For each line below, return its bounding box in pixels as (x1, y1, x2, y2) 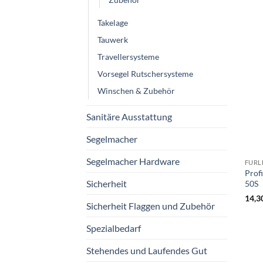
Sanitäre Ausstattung (86, 111, 172, 123)
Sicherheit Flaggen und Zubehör (86, 200, 215, 212)
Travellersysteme (97, 52, 159, 62)
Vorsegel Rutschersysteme (97, 69, 193, 79)
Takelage (97, 18, 128, 28)
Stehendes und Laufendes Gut (86, 245, 207, 257)
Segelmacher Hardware (86, 156, 180, 167)
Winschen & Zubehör (97, 86, 175, 96)
